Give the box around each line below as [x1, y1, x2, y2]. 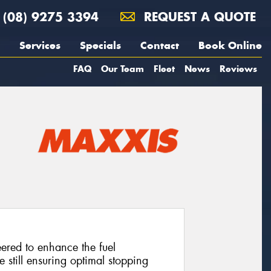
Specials [80, 39, 121, 52]
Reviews [220, 63, 257, 74]
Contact [140, 39, 179, 52]
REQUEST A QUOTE [140, 9, 256, 24]
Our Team [101, 63, 144, 74]
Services [19, 39, 60, 52]
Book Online [198, 39, 262, 52]
